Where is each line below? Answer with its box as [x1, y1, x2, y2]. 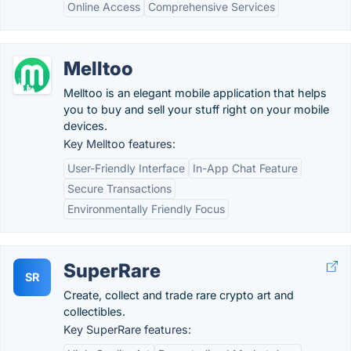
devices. [63, 119, 107, 132]
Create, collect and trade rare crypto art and [63, 288, 294, 302]
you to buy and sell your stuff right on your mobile [63, 103, 329, 116]
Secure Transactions [67, 182, 172, 195]
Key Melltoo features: [63, 137, 175, 150]
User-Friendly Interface [67, 161, 185, 175]
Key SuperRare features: [63, 323, 191, 336]
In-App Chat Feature [193, 161, 298, 175]
